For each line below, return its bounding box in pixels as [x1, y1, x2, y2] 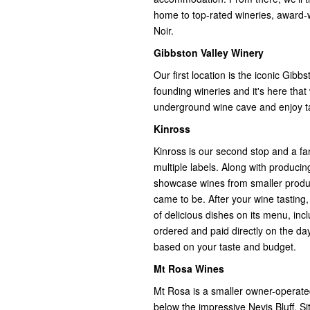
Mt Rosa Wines [154, 261, 224, 275]
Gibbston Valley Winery [154, 45, 264, 60]
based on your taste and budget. [154, 239, 296, 253]
